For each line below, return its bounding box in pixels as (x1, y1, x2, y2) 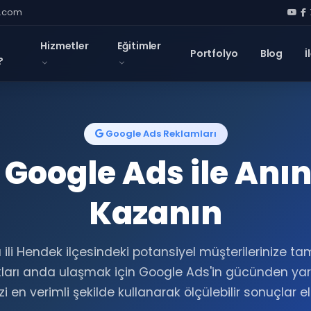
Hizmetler (40, 39, 89, 53)
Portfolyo (190, 47, 238, 60)
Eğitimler (117, 39, 162, 53)
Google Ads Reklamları (103, 127, 217, 140)
